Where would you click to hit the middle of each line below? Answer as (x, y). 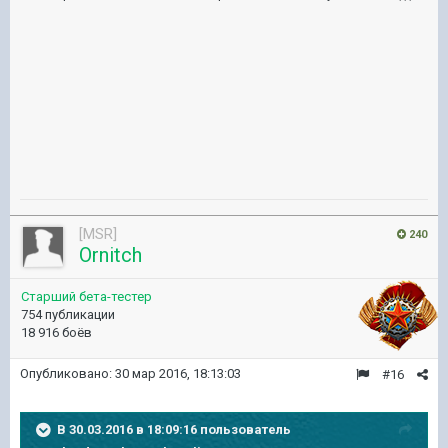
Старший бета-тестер (86, 296)
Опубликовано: (67, 373)
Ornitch (110, 255)
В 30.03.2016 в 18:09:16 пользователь (174, 429)
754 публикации (68, 314)
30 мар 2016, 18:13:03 (178, 373)
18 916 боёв (56, 332)
